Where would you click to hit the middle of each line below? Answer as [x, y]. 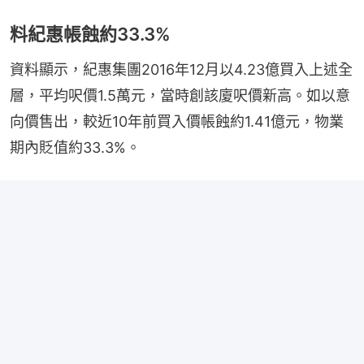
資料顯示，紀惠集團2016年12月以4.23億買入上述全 [181, 70]
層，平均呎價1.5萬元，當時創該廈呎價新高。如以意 [180, 96]
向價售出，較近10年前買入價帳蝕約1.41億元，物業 [177, 122]
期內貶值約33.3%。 [75, 148]
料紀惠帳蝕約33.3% [90, 35]
